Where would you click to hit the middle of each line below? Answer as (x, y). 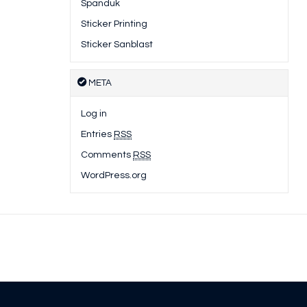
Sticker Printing (114, 24)
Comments (107, 155)
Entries (97, 135)
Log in (94, 114)
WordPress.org (114, 176)
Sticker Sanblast (117, 45)
